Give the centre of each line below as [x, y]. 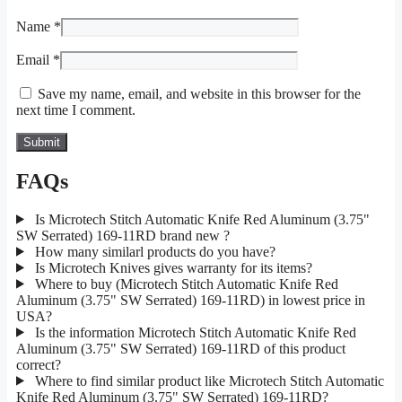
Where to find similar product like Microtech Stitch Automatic [207, 380]
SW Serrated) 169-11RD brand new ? [123, 235]
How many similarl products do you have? [153, 251]
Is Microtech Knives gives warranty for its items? [171, 267]
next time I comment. [76, 109]
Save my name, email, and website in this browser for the [199, 93]
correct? [39, 364]
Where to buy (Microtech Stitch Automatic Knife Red [184, 284]
